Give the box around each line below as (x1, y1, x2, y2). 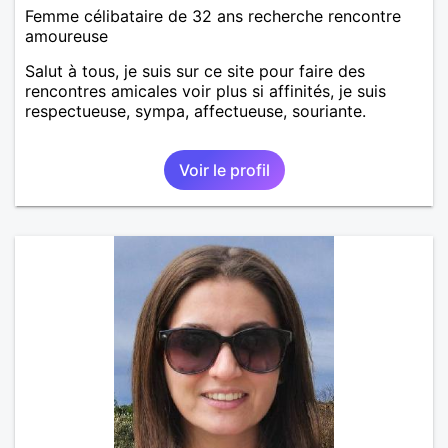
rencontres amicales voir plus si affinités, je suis (25, 80, 386, 101)
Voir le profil (178, 159, 270, 180)
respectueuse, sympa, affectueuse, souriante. (25, 100, 366, 121)
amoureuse (25, 25, 108, 46)
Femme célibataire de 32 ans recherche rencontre (25, 5, 401, 26)
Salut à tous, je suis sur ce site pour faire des (25, 60, 365, 81)
